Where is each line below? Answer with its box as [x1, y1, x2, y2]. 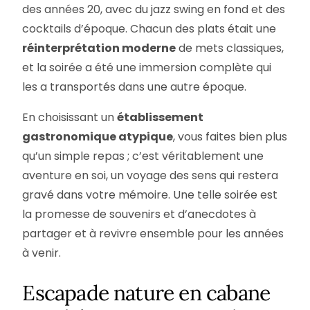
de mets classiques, [176, 39, 284, 56]
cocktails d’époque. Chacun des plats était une [22, 20, 277, 37]
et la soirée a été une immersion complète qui [22, 59, 272, 75]
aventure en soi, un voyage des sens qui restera [22, 167, 279, 183]
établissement [117, 109, 204, 125]
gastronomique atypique [22, 128, 174, 145]
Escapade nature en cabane [22, 279, 271, 306]
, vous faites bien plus [173, 128, 288, 145]
